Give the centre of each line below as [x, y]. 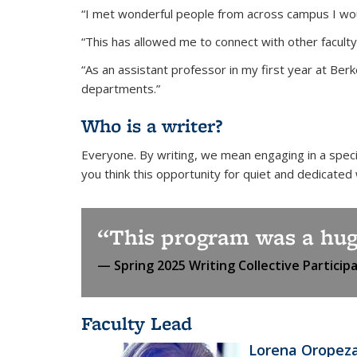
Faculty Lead [137, 323]
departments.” [121, 88]
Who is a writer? [152, 126]
